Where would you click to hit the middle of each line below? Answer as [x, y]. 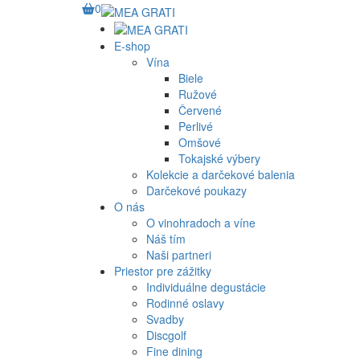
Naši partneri [179, 255]
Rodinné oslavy [185, 303]
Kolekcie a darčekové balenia [221, 175]
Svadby [165, 319]
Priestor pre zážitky [163, 271]
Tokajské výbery [219, 159]
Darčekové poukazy [196, 191]
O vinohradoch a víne [201, 223]
